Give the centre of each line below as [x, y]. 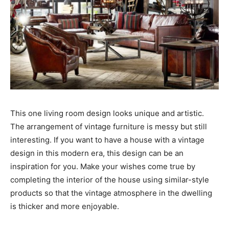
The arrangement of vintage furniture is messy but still [109, 127]
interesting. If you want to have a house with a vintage [107, 140]
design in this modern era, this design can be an [97, 153]
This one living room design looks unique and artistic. [107, 113]
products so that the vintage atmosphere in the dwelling [111, 193]
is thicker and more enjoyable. [65, 207]
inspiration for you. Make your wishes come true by [103, 167]
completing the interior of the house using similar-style [110, 180]
